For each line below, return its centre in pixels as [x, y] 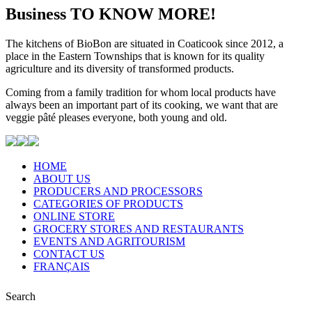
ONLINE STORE [74, 216]
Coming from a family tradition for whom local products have [141, 92]
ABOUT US [62, 178]
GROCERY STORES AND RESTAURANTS [139, 228]
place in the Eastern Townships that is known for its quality [135, 56]
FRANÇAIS [62, 266]
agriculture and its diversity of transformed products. [120, 68]
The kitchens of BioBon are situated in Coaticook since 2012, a [145, 43]
